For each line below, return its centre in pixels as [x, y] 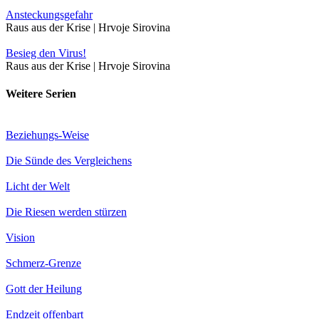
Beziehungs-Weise [47, 135]
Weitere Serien [41, 94]
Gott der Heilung [44, 288]
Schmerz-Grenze [43, 263]
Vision [20, 237]
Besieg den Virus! [46, 53]
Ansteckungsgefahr [49, 15]
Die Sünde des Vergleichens [69, 160]
